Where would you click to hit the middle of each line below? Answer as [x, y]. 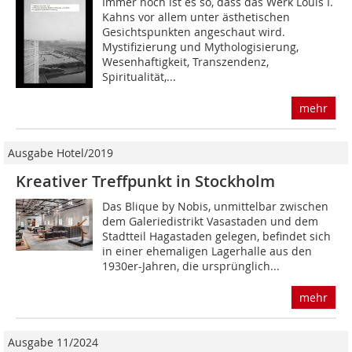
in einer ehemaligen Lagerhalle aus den [207, 251]
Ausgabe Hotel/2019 [60, 153]
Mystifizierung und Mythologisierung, [201, 47]
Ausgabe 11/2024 [53, 343]
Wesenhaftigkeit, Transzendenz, [186, 62]
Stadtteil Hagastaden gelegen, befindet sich [217, 236]
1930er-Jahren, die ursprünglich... [191, 266]
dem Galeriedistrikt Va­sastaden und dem [211, 222]
